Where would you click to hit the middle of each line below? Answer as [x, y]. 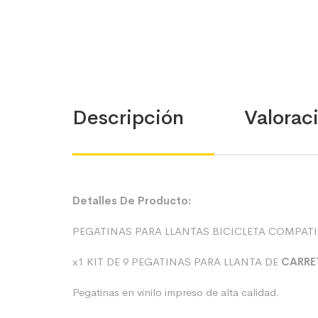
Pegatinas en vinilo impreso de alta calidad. [176, 292]
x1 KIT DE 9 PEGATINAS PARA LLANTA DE [177, 262]
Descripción [128, 117]
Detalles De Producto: [132, 201]
